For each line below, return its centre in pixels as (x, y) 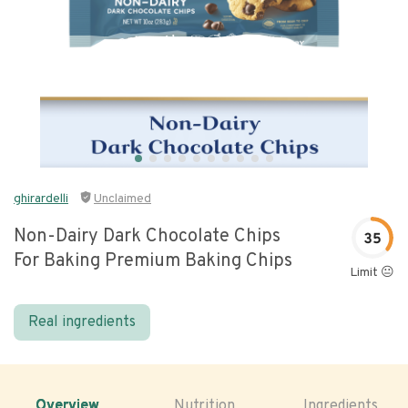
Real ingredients (82, 322)
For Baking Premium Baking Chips (153, 261)
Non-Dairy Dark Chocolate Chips (147, 237)
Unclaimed (122, 199)
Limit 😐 (372, 273)
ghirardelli (41, 199)
